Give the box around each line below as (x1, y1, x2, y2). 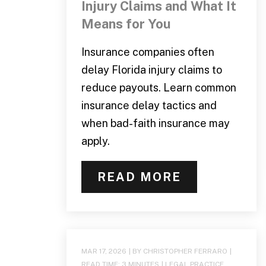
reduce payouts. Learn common (81, 81, 236, 94)
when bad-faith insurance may (81, 116, 230, 129)
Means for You (81, 15, 171, 31)
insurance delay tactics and (81, 99, 217, 112)
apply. (81, 134, 110, 147)
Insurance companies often (81, 45, 214, 58)
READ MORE (97, 169, 181, 184)
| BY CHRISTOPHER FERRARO (128, 246, 227, 255)
